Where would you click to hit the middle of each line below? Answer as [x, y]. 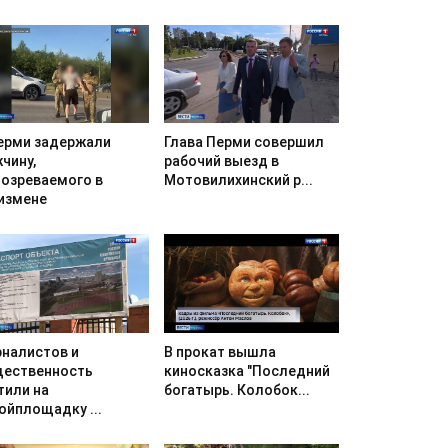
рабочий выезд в [221, 161]
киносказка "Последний [246, 370]
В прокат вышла [219, 351]
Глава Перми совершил [243, 142]
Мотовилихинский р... [238, 180]
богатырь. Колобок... [236, 389]
